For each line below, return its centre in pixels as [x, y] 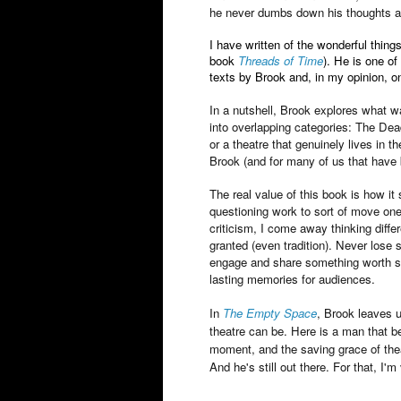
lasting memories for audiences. [292, 278]
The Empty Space [270, 312]
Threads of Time [281, 60]
